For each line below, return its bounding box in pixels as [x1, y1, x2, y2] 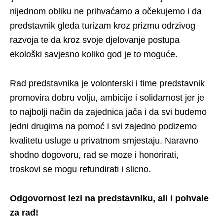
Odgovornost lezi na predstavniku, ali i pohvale [10, 193, 209, 203]
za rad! [10, 208, 38, 218]
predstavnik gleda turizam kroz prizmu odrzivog [10, 21, 195, 31]
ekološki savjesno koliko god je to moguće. [10, 49, 178, 59]
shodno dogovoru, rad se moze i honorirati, [10, 150, 179, 160]
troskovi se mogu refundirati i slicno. [10, 164, 151, 174]
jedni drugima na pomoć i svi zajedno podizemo [10, 121, 197, 131]
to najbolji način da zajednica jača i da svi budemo [10, 107, 207, 117]
